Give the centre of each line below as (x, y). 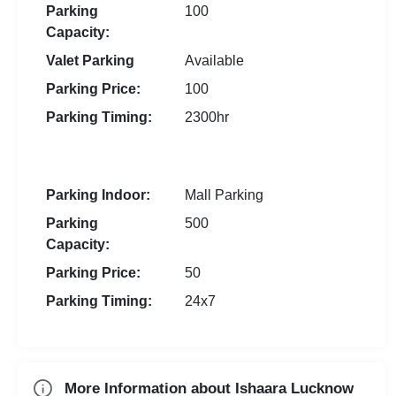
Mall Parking (224, 195)
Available (214, 61)
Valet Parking (90, 61)
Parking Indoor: (98, 195)
